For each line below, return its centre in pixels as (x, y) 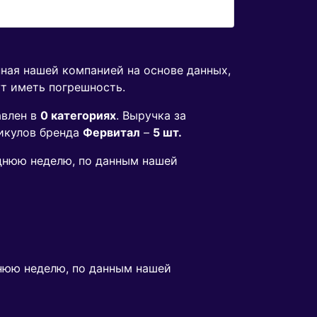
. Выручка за (151, 116)
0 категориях (78, 116)
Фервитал (111, 133)
